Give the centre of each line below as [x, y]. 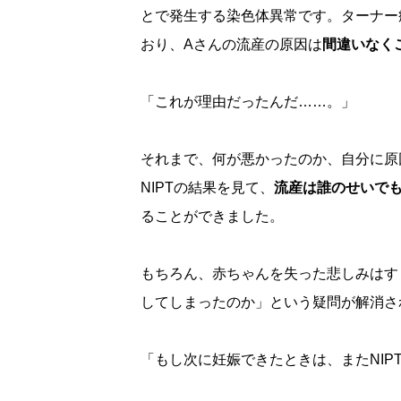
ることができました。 [212, 217]
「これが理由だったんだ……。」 [248, 102]
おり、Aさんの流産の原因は [231, 45]
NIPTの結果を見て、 [207, 188]
